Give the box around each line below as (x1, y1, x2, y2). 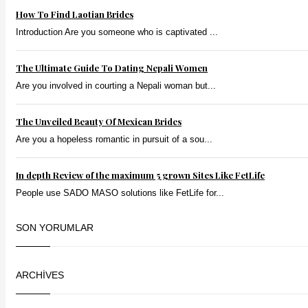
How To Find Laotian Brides (16, 8, 133, 21)
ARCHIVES (16, 269, 64, 281)
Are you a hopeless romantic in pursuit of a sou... (16, 134, 212, 145)
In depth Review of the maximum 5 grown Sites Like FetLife (16, 169, 265, 181)
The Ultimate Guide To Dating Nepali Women (16, 62, 208, 74)
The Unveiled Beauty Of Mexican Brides (16, 115, 181, 128)
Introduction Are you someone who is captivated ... (16, 27, 218, 38)
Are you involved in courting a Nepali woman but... (16, 80, 216, 91)
